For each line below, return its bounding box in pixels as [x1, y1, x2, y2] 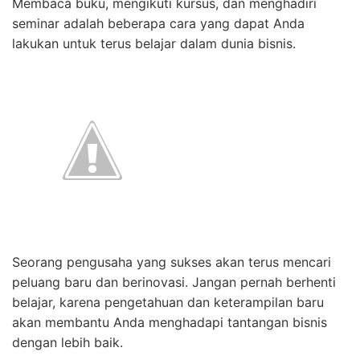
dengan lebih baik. [12, 334, 123, 351]
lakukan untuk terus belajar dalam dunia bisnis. [12, 35, 296, 52]
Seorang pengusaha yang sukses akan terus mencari [12, 254, 331, 271]
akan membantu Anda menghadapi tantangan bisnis [12, 314, 327, 331]
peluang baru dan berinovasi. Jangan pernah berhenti [12, 274, 336, 291]
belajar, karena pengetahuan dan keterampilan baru [12, 294, 324, 311]
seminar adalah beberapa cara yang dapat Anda [12, 15, 305, 32]
